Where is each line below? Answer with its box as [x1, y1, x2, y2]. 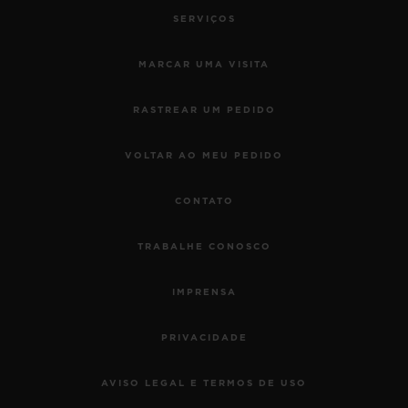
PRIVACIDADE [160, 332, 248, 342]
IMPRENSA [171, 287, 237, 297]
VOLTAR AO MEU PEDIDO [125, 150, 283, 160]
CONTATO [174, 196, 234, 206]
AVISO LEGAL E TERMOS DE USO [101, 378, 307, 388]
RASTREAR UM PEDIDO [132, 105, 276, 115]
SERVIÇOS [172, 14, 236, 24]
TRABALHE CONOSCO [137, 241, 271, 251]
